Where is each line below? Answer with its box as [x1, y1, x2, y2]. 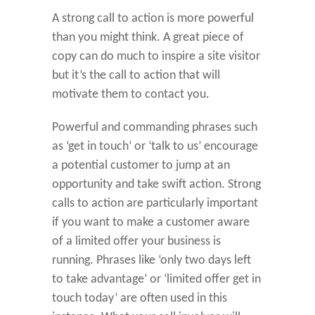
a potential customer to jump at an [52, 158, 230, 172]
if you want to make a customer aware [52, 215, 250, 229]
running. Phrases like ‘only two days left [52, 253, 251, 267]
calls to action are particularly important [52, 196, 258, 210]
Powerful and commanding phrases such [52, 120, 257, 134]
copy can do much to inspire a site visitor [52, 49, 260, 63]
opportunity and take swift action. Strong [52, 177, 261, 191]
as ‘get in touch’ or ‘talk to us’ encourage [52, 139, 258, 153]
